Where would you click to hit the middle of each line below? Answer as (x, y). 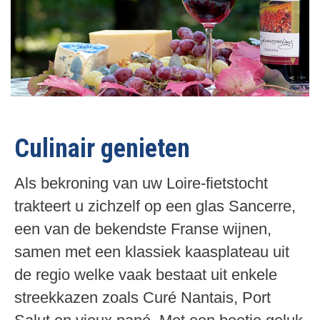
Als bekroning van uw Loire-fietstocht (141, 183)
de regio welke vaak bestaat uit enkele (146, 274)
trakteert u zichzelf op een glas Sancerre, (155, 206)
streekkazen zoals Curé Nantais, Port (142, 297)
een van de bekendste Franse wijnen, (143, 229)
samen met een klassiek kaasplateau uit (152, 251)
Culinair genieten (102, 148)
